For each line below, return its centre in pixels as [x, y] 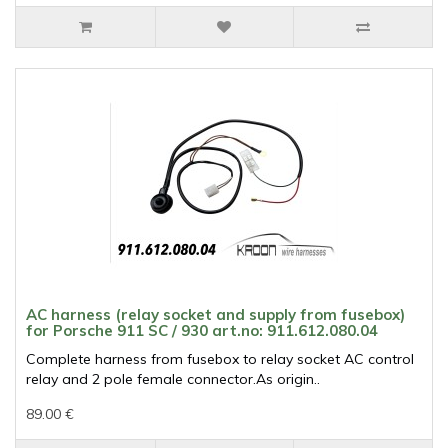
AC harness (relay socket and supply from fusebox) [215, 315]
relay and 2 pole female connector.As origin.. [173, 379]
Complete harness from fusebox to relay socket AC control [220, 359]
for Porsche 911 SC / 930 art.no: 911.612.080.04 [202, 331]
